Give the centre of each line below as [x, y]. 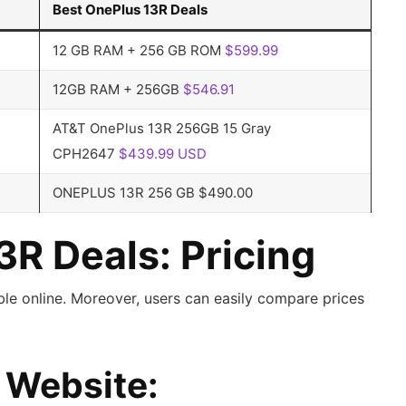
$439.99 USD [162, 154]
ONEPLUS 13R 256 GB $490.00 [152, 193]
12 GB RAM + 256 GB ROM [138, 51]
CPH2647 [85, 154]
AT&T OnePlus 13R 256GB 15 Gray [161, 129]
